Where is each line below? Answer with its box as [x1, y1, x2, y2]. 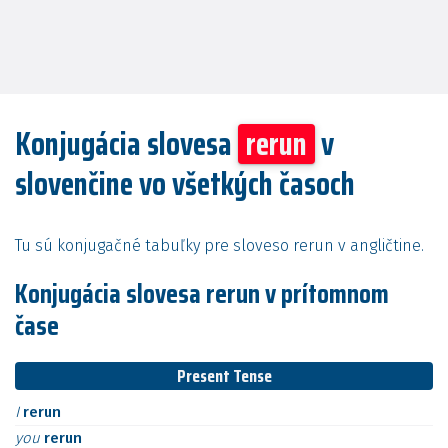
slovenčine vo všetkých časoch [15, 159, 355, 209]
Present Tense [176, 362, 272, 390]
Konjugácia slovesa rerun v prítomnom [15, 272, 389, 315]
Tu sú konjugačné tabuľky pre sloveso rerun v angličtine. [15, 236, 424, 255]
